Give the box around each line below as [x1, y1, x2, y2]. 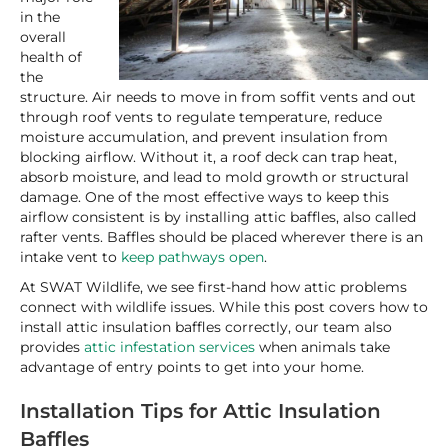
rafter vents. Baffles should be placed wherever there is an [20, 228, 423, 246]
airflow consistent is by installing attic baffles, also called [20, 208, 416, 226]
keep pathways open [121, 248, 264, 266]
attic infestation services [80, 338, 255, 356]
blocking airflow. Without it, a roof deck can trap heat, [20, 148, 397, 166]
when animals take [255, 338, 390, 356]
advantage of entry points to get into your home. [20, 358, 364, 376]
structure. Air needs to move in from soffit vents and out [20, 88, 416, 106]
